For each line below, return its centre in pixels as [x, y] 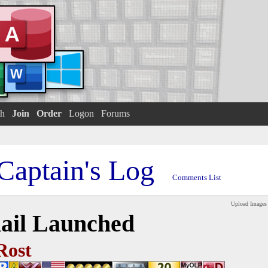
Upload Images [249, 204]
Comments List [197, 177]
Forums [115, 113]
